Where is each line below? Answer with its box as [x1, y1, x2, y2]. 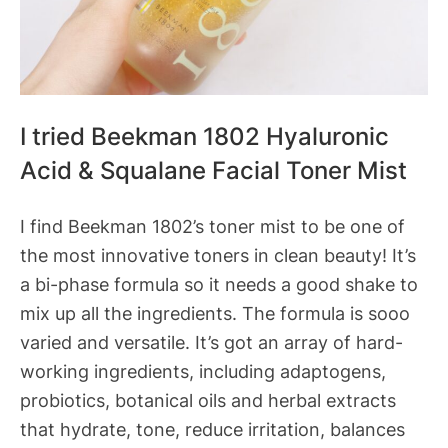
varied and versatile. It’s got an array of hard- [20, 330, 403, 353]
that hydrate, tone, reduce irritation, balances [20, 417, 405, 440]
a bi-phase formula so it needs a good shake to [20, 272, 418, 295]
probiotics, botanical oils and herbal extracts [20, 388, 396, 411]
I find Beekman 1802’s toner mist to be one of [20, 214, 405, 237]
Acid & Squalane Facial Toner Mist [20, 155, 407, 186]
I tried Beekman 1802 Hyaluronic [20, 121, 389, 152]
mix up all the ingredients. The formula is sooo [20, 301, 410, 324]
